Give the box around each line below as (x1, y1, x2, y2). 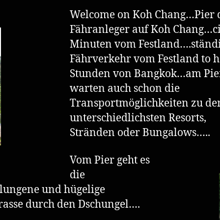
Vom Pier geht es (70, 154, 150, 167)
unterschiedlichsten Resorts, (70, 111, 206, 125)
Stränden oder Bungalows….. (70, 126, 210, 139)
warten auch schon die (70, 82, 180, 95)
